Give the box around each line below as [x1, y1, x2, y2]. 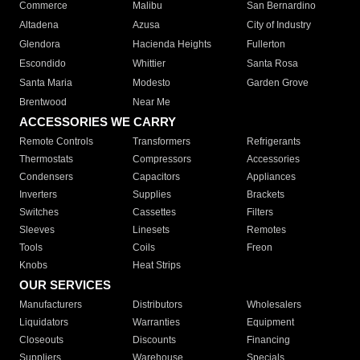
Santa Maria [19, 77, 72, 89]
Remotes [246, 224, 286, 236]
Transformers [133, 136, 191, 148]
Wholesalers [246, 299, 301, 311]
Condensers [19, 171, 73, 183]
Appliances [246, 171, 296, 183]
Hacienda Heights [133, 39, 212, 51]
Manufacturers [19, 299, 82, 311]
